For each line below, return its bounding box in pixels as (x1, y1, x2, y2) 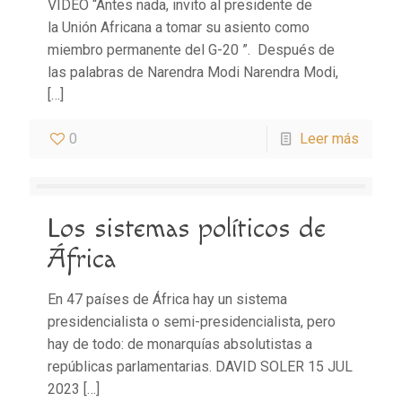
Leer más (300, 130, 359, 148)
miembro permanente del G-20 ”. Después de (48, 41, 335, 59)
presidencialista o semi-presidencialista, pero (48, 313, 336, 331)
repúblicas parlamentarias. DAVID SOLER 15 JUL (48, 358, 353, 376)
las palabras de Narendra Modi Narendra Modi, (48, 64, 338, 82)
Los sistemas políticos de (48, 213, 326, 246)
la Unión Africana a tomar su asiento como (48, 19, 310, 37)
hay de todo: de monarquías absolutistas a (48, 336, 312, 354)
